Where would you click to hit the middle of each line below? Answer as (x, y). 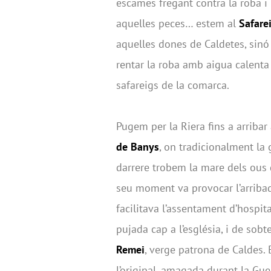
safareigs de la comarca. (173, 85)
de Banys (138, 147)
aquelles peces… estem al (178, 24)
